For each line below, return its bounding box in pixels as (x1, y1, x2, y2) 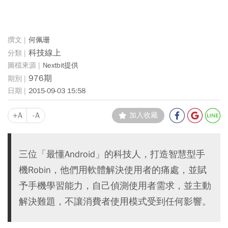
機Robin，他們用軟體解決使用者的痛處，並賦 (19, 164, 207, 176)
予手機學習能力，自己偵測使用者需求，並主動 (19, 180, 211, 191)
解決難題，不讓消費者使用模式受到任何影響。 (19, 195, 211, 207)
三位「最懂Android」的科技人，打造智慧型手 (19, 148, 205, 160)
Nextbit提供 (43, 61, 78, 70)
